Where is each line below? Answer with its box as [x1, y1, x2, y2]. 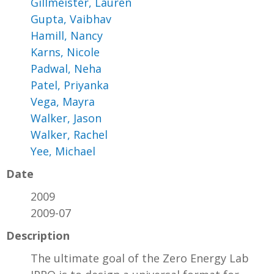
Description [6, 228, 70, 243]
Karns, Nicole [31, 45, 100, 60]
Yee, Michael [31, 144, 95, 159]
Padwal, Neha [31, 61, 102, 76]
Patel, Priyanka [31, 78, 109, 93]
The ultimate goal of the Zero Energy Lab [31, 251, 249, 266]
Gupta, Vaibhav [31, 12, 111, 27]
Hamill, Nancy [31, 28, 103, 43]
